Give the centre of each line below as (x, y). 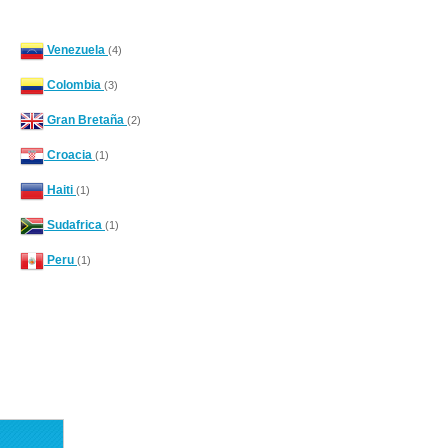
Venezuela (76, 50)
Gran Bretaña (85, 120)
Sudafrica (74, 225)
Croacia (69, 155)
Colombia (74, 85)
